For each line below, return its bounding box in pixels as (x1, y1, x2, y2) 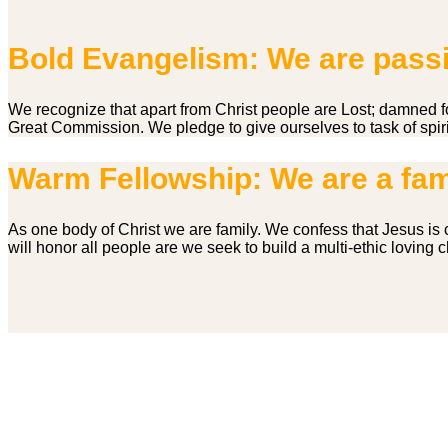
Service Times (8, 369, 81, 382)
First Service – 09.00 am (8, 407, 180, 425)
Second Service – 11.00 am (8, 425, 203, 443)
